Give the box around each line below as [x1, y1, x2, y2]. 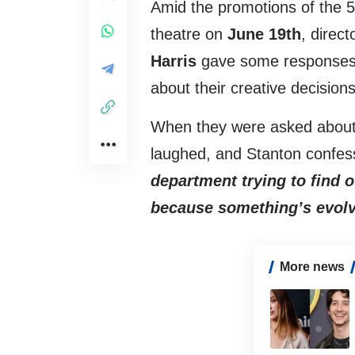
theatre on [151, 25, 227, 44]
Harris [151, 52, 197, 71]
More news [279, 260, 345, 274]
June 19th [227, 25, 301, 44]
